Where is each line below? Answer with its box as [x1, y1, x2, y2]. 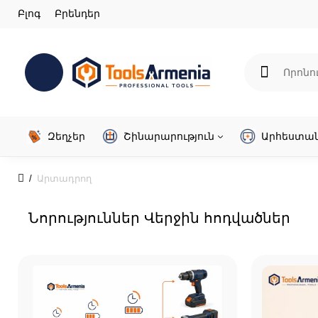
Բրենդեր [55, 8, 100, 19]
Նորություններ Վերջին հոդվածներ [28, 210, 290, 226]
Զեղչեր [48, 131, 85, 142]
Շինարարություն [124, 131, 214, 142]
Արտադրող [37, 173, 92, 184]
